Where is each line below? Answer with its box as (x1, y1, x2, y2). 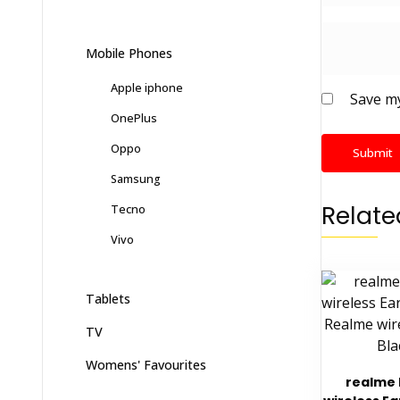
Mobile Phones (86, 45, 172, 62)
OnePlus (111, 110, 157, 127)
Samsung (111, 171, 161, 187)
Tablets (86, 290, 130, 308)
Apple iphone (111, 79, 183, 96)
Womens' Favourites (86, 356, 206, 374)
